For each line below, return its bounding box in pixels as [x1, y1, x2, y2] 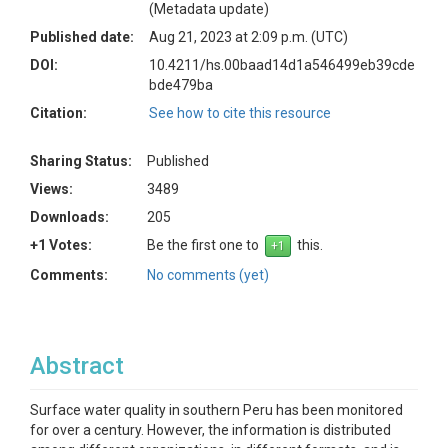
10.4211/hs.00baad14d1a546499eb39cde [149, 57, 415, 73]
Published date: [30, 29, 134, 45]
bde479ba [149, 77, 213, 93]
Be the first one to [147, 237, 265, 253]
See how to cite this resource [149, 105, 331, 121]
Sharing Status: [30, 153, 132, 169]
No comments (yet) [147, 267, 269, 283]
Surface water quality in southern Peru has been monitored [30, 402, 403, 418]
